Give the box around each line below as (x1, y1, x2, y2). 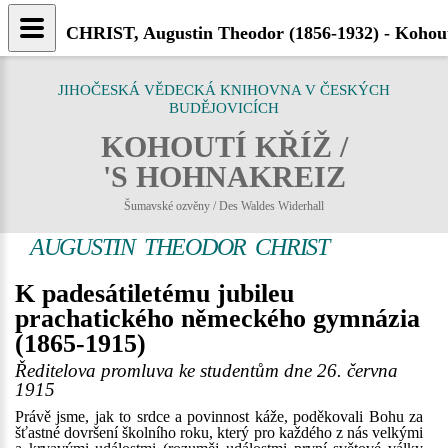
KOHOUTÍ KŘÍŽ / (100, 130, 348, 163)
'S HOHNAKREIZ (102, 160, 346, 193)
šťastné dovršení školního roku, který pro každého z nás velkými (15, 424, 423, 441)
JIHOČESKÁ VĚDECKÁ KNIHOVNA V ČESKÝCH (58, 82, 390, 98)
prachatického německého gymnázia (15, 304, 420, 333)
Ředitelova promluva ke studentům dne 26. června (15, 360, 398, 381)
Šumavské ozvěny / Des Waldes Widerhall (124, 199, 324, 213)
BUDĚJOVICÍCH (169, 100, 279, 116)
